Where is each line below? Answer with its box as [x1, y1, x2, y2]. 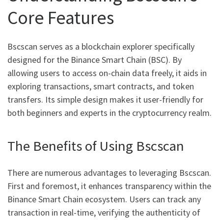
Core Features [7, 5, 114, 29]
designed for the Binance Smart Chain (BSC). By [7, 54, 182, 66]
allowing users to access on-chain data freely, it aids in [7, 67, 207, 79]
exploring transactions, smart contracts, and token [7, 81, 194, 92]
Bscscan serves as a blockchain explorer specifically [7, 41, 194, 53]
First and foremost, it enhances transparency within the [7, 180, 211, 192]
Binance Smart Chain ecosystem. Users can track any [7, 193, 201, 205]
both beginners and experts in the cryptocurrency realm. [7, 107, 212, 119]
